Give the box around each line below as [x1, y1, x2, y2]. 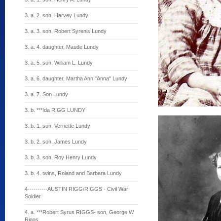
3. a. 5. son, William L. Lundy [25, 60, 93, 66]
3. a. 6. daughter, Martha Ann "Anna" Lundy [25, 75, 127, 81]
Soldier [25, 193, 41, 199]
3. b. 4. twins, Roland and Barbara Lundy [25, 170, 122, 176]
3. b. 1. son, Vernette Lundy [25, 123, 90, 129]
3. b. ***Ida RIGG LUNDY [25, 107, 85, 113]
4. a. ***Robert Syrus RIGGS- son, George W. [25, 209, 135, 215]
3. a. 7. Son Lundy [25, 91, 68, 97]
